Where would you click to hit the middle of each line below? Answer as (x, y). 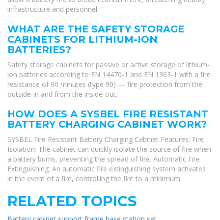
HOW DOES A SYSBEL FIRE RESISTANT (108, 114)
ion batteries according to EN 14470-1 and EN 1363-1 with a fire (109, 75)
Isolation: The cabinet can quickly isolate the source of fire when (109, 149)
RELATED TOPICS (72, 201)
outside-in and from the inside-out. (62, 94)
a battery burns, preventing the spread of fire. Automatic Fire (104, 159)
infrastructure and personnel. (53, 9)
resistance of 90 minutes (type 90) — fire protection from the (105, 84)
